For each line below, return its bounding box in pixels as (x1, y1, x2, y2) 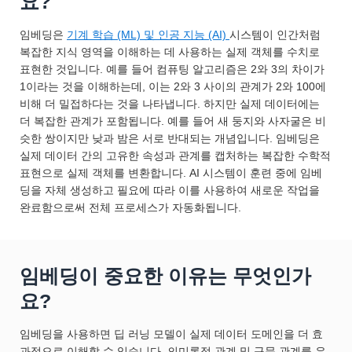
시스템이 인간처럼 (229, 28, 321, 41)
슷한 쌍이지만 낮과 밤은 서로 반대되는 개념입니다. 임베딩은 (20, 132, 320, 145)
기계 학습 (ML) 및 (67, 28, 158, 41)
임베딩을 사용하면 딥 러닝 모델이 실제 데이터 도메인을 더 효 (20, 328, 323, 340)
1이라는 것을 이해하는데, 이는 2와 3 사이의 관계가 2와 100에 (20, 80, 326, 93)
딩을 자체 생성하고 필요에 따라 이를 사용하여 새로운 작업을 (20, 184, 320, 196)
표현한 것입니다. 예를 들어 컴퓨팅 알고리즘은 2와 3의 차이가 (20, 63, 324, 75)
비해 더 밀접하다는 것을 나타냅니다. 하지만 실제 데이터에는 (20, 97, 320, 110)
